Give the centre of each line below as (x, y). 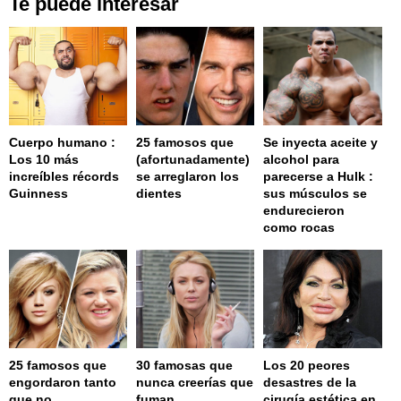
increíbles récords (64, 176)
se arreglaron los (188, 176)
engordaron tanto (63, 382)
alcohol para (302, 159)
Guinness (38, 193)
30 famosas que (185, 365)
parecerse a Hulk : (319, 176)
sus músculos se (316, 193)
